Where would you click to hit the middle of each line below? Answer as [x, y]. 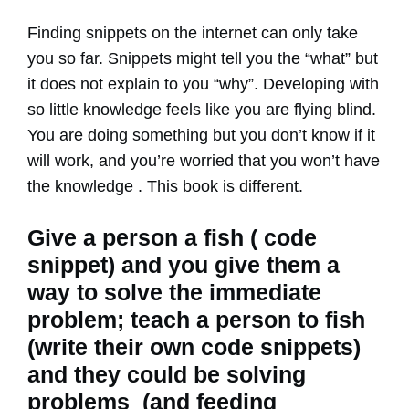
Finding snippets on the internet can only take [193, 33]
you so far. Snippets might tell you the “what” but [203, 59]
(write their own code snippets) [194, 347]
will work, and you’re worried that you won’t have [204, 161]
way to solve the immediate [174, 293]
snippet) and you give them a [184, 265]
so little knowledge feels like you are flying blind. [202, 110]
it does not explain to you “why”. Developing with [203, 84]
